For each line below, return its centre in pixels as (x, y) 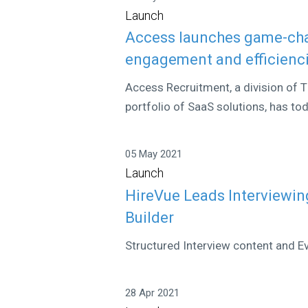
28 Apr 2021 (153, 293)
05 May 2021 (154, 154)
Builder (150, 217)
